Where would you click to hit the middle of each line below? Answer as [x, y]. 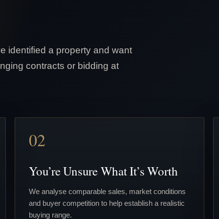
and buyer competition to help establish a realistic [107, 203]
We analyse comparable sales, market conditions [107, 191]
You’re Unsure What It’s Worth [103, 171]
